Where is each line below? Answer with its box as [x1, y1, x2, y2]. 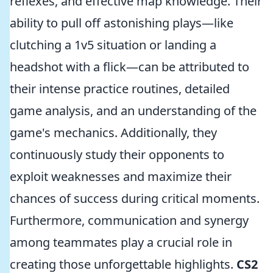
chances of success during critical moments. [10, 190, 260, 207]
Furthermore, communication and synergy [10, 212, 249, 229]
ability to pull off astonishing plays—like [10, 15, 233, 31]
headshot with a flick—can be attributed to [10, 58, 249, 75]
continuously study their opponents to [10, 146, 224, 163]
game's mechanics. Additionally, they [10, 124, 217, 141]
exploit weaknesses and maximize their [10, 168, 232, 185]
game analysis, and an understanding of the [10, 102, 257, 119]
